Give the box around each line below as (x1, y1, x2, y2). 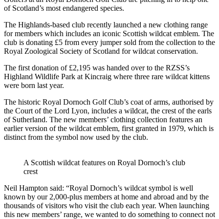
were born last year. (4, 81, 64, 89)
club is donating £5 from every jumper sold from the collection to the (4, 38, 215, 46)
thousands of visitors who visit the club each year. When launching (4, 201, 209, 210)
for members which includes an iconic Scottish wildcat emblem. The (4, 29, 214, 38)
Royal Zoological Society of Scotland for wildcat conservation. (4, 46, 198, 55)
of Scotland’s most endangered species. (4, 3, 124, 12)
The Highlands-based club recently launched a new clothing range (4, 20, 208, 29)
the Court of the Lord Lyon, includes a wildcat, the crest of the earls (4, 106, 212, 115)
